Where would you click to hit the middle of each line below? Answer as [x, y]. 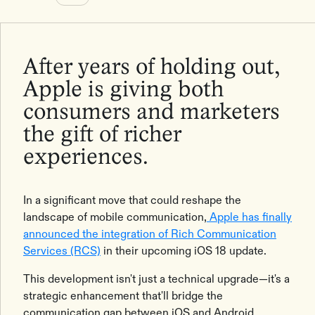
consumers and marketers [152, 113]
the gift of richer [102, 135]
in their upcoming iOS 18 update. [185, 251]
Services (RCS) [62, 251]
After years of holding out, [151, 68]
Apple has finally [249, 217]
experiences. [89, 158]
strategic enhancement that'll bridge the [123, 296]
